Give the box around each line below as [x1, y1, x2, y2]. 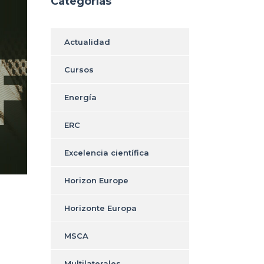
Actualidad [64, 37, 110, 47]
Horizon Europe [64, 175, 128, 185]
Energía [64, 92, 97, 102]
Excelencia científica [64, 147, 149, 157]
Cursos [64, 64, 94, 74]
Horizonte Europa [64, 203, 137, 213]
